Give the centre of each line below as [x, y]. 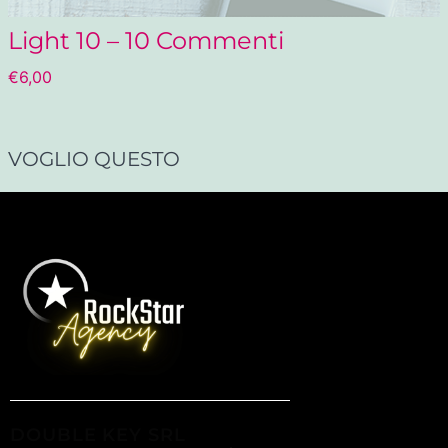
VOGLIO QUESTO [94, 158]
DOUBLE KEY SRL [98, 434]
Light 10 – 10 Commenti [146, 41]
